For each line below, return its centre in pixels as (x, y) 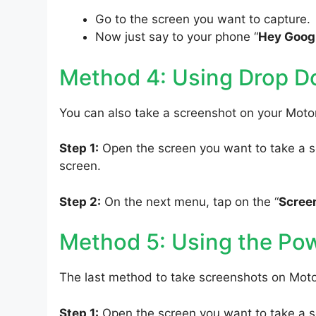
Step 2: (80, 201)
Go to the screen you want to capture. (203, 19)
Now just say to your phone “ (177, 37)
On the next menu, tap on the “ (190, 201)
